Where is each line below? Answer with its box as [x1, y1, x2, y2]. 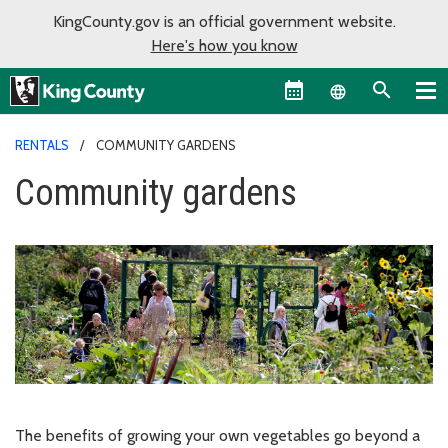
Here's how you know [150, 36, 298, 55]
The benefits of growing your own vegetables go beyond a [15, 425, 420, 445]
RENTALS [15, 136, 69, 153]
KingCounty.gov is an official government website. [52, 12, 396, 31]
